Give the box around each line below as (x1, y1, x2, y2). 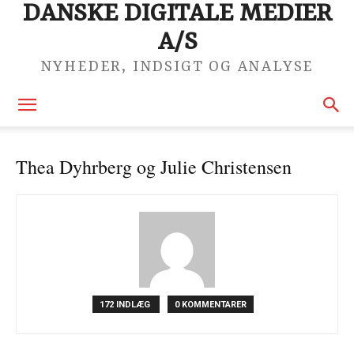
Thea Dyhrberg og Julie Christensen (16, 154, 292, 179)
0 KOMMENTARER (175, 299, 247, 310)
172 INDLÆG (100, 299, 153, 310)
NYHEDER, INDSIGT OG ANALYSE (40, 58, 314, 76)
